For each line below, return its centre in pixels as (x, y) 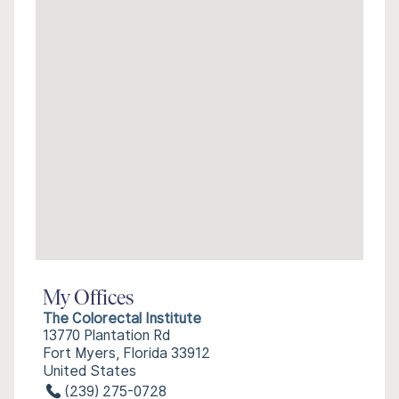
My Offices (88, 299)
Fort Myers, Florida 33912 (126, 353)
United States (90, 371)
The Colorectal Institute (122, 318)
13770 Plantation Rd (106, 335)
